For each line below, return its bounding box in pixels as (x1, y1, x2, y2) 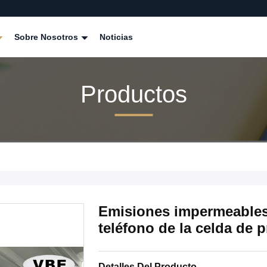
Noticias (100, 32, 133, 42)
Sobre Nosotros (14, 32, 80, 42)
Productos (80, 80, 187, 107)
